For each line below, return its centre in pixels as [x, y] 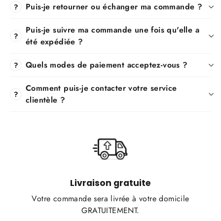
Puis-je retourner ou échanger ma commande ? [114, 7]
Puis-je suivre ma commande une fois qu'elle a [112, 30]
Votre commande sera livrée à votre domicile [110, 199]
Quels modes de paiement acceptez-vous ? [107, 65]
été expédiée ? [55, 42]
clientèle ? [46, 100]
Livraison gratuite [110, 183]
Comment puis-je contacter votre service [101, 88]
